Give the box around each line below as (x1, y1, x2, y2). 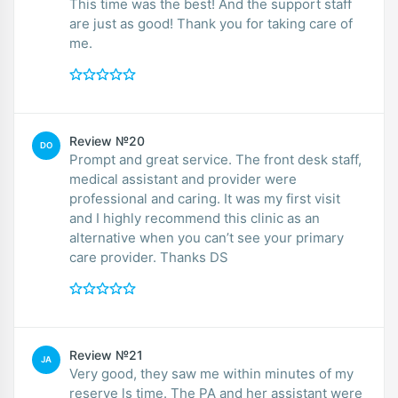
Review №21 (69, 346, 143, 362)
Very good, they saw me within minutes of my (69, 364, 354, 382)
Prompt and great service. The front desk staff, (69, 150, 235, 168)
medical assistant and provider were (69, 170, 297, 187)
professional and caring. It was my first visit (69, 189, 224, 207)
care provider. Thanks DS (210, 248, 228, 266)
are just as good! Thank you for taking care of (69, 14, 353, 32)
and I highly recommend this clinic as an (69, 209, 320, 227)
